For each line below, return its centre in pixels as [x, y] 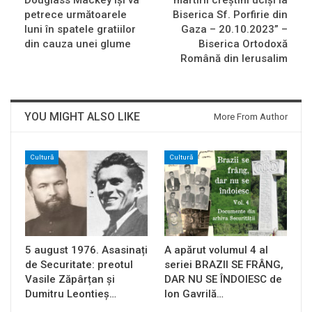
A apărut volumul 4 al [216, 250]
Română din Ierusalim [234, 59]
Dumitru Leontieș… [71, 294]
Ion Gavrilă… [194, 294]
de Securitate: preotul [79, 265]
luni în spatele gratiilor [80, 30]
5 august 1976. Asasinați [86, 250]
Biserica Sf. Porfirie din [230, 15]
